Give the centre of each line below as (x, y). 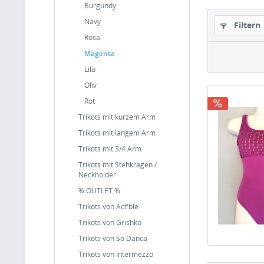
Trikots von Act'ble (108, 207)
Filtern (246, 25)
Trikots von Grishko (110, 222)
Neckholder (97, 175)
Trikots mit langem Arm (117, 133)
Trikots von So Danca (113, 238)
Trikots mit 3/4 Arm (110, 149)
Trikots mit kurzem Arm (117, 117)
